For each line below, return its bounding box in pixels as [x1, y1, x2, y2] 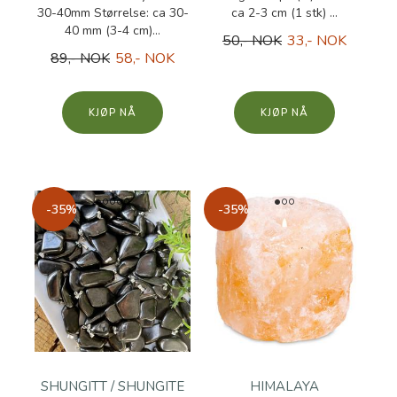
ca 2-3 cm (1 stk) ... [231, 4, 338, 21]
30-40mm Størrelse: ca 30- [36, 4, 189, 21]
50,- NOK [222, 31, 282, 51]
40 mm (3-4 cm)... [65, 22, 160, 39]
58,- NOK [115, 49, 175, 68]
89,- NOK [51, 49, 110, 68]
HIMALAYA [250, 378, 319, 395]
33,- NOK [287, 31, 346, 51]
